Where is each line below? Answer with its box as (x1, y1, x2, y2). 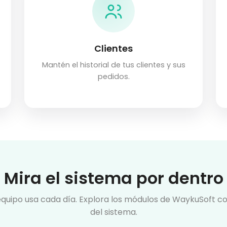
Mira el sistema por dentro (4, 167, 223, 190)
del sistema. (90, 206, 137, 218)
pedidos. (97, 71, 130, 82)
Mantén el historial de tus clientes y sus (42, 60, 185, 70)
